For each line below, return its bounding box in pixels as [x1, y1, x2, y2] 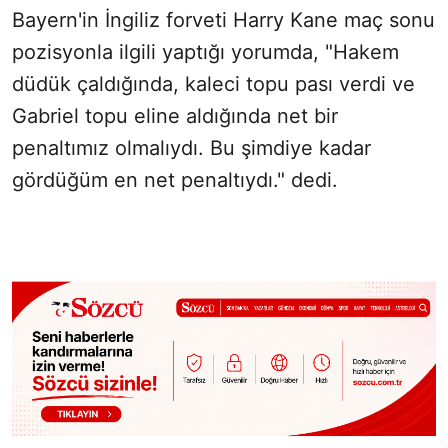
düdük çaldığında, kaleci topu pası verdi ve [12, 72, 415, 97]
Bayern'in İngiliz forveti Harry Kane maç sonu [12, 8, 435, 33]
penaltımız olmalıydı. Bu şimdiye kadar [12, 136, 371, 161]
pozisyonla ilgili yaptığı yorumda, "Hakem [12, 40, 399, 65]
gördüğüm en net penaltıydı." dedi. [12, 168, 338, 193]
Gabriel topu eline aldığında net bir [12, 104, 338, 129]
